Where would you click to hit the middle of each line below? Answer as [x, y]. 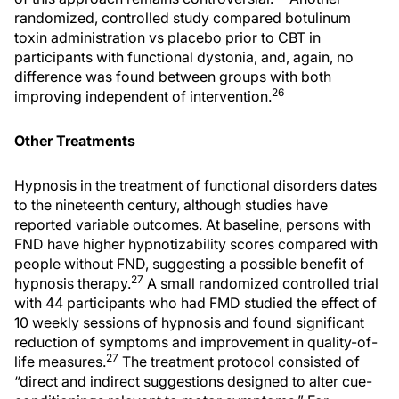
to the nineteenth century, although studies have [171, 204]
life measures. [60, 361]
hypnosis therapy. [73, 283]
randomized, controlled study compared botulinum [183, 17]
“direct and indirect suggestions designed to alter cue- [193, 381]
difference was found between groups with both [173, 76]
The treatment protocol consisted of [239, 361]
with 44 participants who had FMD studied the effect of [195, 302]
